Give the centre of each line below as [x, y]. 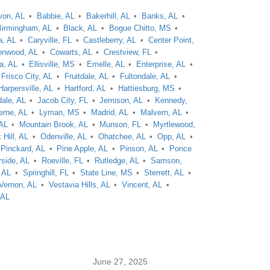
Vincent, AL [142, 185]
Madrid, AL [110, 112]
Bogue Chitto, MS [140, 28]
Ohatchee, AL [122, 137]
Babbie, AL [55, 16]
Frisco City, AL [27, 76]
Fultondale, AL [145, 76]
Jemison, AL [121, 100]
